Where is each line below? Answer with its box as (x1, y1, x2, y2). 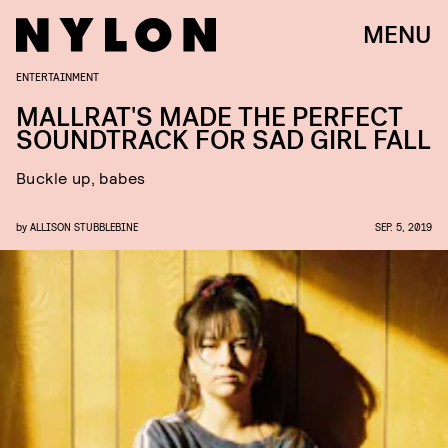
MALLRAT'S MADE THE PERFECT (16, 100, 403, 135)
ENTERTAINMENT (16, 69, 99, 83)
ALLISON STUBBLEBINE (30, 220, 138, 233)
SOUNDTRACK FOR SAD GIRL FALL (16, 123, 431, 158)
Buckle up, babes (16, 168, 146, 187)
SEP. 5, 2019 (375, 220, 432, 233)
